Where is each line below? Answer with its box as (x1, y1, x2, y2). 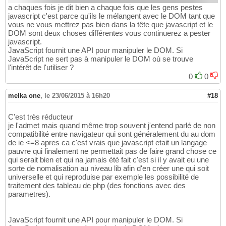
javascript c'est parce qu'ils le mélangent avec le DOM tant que (8, 12, 215, 21)
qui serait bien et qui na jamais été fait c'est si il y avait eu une (8, 155, 209, 164)
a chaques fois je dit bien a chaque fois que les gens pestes (8, 3, 203, 12)
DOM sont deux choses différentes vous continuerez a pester (8, 29, 210, 38)
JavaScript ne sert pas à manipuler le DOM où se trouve (8, 54, 193, 64)
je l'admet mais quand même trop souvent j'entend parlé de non (8, 121, 215, 130)
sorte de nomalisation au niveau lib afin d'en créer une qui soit (8, 164, 209, 173)
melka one (8, 92, 40, 100)
